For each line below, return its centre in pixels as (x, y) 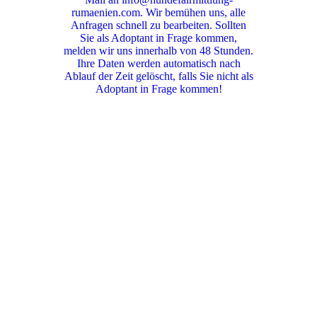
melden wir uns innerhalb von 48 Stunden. (158, 51)
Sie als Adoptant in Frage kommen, (158, 38)
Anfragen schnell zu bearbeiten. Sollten (158, 25)
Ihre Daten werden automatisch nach (158, 64)
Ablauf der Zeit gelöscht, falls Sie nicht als (158, 76)
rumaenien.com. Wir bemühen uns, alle (158, 13)
